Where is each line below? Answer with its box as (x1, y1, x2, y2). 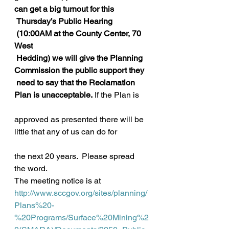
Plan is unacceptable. (14, 90, 93, 100)
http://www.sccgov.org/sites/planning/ (14, 188, 147, 198)
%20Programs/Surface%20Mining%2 (14, 213, 149, 222)
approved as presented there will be (14, 114, 146, 124)
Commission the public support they (14, 65, 144, 75)
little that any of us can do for (14, 127, 117, 136)
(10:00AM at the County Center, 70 (14, 29, 143, 38)
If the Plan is (93, 90, 139, 100)
